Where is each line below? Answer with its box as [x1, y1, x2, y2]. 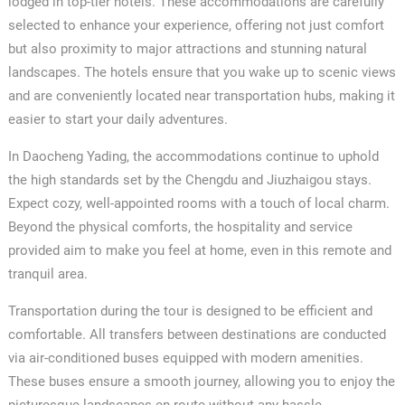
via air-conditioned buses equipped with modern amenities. [7, 349, 363, 366]
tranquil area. [7, 265, 88, 282]
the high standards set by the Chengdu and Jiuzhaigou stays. [7, 171, 372, 188]
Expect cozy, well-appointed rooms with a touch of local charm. [7, 194, 390, 212]
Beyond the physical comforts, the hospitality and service [7, 218, 353, 235]
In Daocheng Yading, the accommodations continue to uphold [7, 147, 379, 165]
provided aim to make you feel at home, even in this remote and [7, 241, 391, 259]
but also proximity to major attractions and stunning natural [7, 40, 367, 57]
